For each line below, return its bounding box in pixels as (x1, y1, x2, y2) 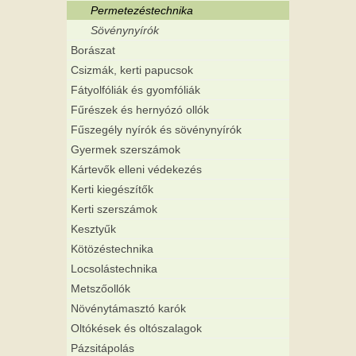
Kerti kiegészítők (71, 183, 153, 196)
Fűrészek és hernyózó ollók (71, 103, 209, 117)
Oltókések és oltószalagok (71, 322, 202, 335)
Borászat (71, 44, 115, 57)
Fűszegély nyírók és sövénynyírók (71, 123, 242, 137)
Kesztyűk (71, 222, 116, 236)
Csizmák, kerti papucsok (71, 64, 193, 77)
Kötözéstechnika (71, 242, 153, 256)
